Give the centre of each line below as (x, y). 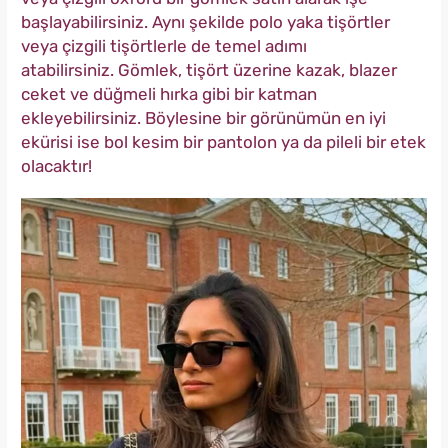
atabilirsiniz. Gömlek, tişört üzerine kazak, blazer (209, 69)
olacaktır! (56, 165)
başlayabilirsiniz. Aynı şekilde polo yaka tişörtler (205, 21)
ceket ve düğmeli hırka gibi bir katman (169, 93)
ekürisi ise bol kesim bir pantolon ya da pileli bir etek (223, 141)
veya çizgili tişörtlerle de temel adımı (164, 45)
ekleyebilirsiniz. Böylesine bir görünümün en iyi (203, 117)
